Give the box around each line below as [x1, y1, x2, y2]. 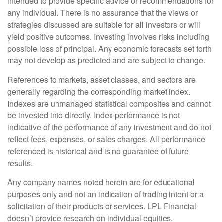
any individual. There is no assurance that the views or [7, 6, 198, 18]
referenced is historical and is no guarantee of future [7, 145, 189, 157]
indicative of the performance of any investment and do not [7, 121, 211, 133]
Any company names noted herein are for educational [7, 176, 195, 188]
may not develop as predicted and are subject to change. [7, 54, 205, 66]
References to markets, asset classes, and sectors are [7, 73, 196, 85]
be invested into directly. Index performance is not [7, 109, 180, 121]
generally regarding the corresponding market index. [7, 85, 190, 97]
